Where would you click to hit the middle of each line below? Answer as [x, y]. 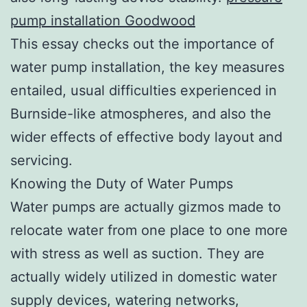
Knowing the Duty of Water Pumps [122, 183]
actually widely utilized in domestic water [144, 277]
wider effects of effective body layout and [146, 137]
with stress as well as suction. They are [137, 253]
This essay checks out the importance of [142, 44]
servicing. [41, 160]
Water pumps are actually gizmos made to [146, 207]
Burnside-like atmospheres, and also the [141, 113]
